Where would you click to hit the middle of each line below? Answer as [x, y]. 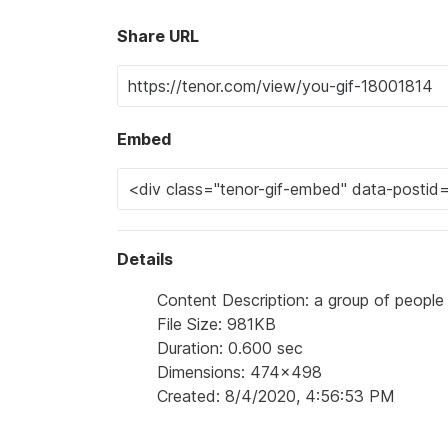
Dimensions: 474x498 [239, 371]
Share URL [158, 35]
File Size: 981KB [216, 323]
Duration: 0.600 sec [230, 347]
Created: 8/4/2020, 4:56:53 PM [276, 395]
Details [145, 258]
